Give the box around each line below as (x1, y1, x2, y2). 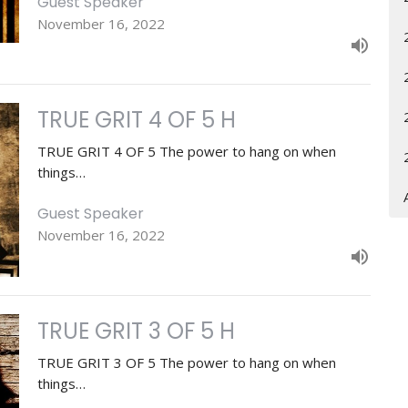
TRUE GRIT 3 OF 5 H (36, 316, 235, 347)
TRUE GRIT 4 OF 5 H (36, 104, 236, 135)
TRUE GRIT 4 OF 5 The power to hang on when (36, 141, 336, 160)
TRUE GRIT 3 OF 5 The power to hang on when (36, 353, 336, 372)
